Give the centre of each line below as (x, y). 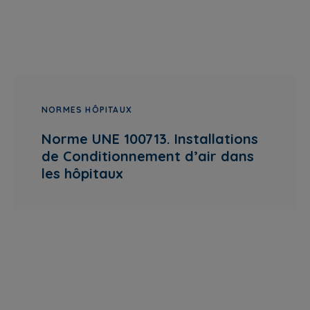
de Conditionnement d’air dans (148, 156)
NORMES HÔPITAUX (87, 110)
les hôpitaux (82, 173)
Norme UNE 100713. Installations (150, 139)
